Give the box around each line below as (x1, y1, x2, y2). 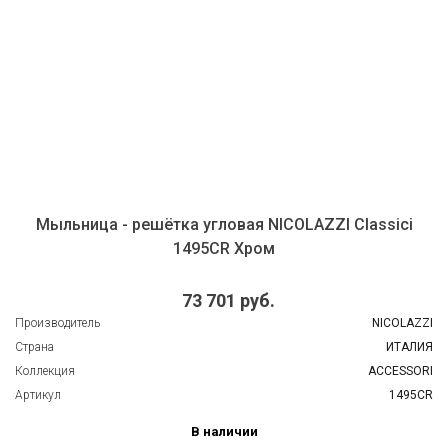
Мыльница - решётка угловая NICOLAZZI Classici (35, 214, 413, 234)
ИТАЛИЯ (386, 340, 433, 355)
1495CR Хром (173, 238, 275, 258)
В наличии (190, 424, 258, 440)
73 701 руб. (181, 290, 275, 312)
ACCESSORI (368, 364, 433, 379)
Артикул (15, 388, 61, 403)
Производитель (15, 316, 100, 331)
